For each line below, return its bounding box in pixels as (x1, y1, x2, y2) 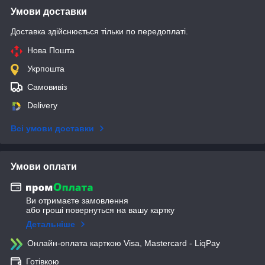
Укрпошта (27, 63, 64, 73)
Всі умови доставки (11, 123, 94, 133)
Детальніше (26, 219, 75, 230)
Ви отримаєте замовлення (26, 196, 128, 206)
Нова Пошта (27, 45, 75, 55)
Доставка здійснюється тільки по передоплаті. (11, 26, 188, 36)
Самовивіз (27, 82, 67, 92)
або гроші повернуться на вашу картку (26, 205, 174, 215)
